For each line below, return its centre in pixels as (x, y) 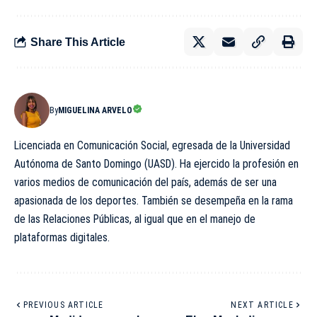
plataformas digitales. (62, 238)
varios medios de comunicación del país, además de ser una (145, 183)
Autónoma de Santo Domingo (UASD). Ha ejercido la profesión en (156, 164)
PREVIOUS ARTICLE (64, 305)
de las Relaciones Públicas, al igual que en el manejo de (135, 219)
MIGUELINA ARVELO (95, 111)
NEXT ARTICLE (262, 305)
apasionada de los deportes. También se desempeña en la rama (154, 201)
